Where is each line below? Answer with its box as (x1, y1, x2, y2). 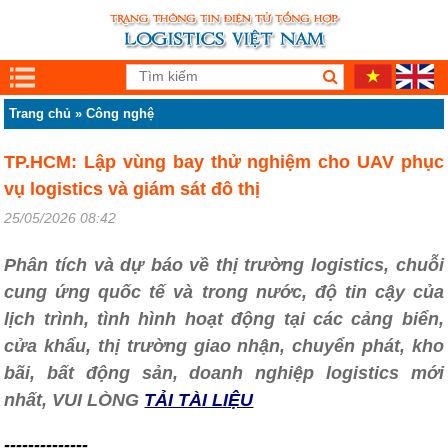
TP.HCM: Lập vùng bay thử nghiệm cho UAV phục (4, 152, 444, 172)
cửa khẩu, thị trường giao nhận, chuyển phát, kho (4, 336, 444, 356)
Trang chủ (9, 106, 72, 121)
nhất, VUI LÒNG (4, 390, 140, 410)
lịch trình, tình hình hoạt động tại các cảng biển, (4, 309, 444, 329)
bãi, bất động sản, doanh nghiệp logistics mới (4, 363, 444, 383)
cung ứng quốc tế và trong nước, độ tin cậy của (4, 282, 444, 302)
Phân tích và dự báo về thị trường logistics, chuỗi (4, 255, 444, 275)
